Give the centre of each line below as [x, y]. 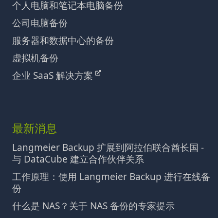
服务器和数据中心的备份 [63, 40]
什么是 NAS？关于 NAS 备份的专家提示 [93, 206]
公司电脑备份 [40, 23]
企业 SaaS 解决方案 [54, 75]
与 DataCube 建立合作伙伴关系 [78, 159]
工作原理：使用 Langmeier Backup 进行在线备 [111, 176]
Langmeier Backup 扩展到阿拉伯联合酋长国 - [108, 147]
